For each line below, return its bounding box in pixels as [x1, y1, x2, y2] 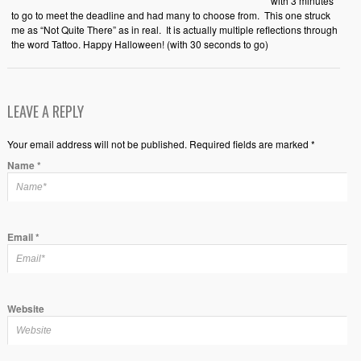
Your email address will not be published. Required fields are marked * [6, 137, 315, 151]
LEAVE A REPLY [6, 101, 84, 122]
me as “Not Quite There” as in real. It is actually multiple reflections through [10, 23, 338, 36]
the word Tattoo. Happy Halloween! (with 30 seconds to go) [10, 37, 273, 51]
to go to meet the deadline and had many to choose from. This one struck [10, 8, 330, 22]
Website [6, 301, 44, 316]
